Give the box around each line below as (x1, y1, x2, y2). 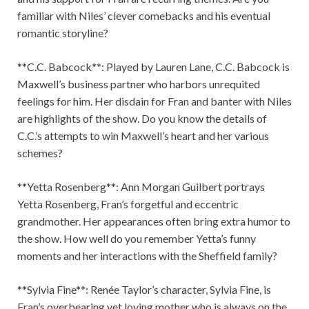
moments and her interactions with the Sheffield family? (17, 249, 277, 263)
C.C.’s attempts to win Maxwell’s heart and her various (17, 129, 269, 143)
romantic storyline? (17, 26, 108, 40)
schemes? (17, 146, 63, 160)
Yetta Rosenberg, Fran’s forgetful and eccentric (17, 197, 239, 211)
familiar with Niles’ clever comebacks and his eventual (17, 9, 270, 23)
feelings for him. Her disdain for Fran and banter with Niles (17, 94, 292, 108)
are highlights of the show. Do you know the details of (17, 112, 267, 126)
